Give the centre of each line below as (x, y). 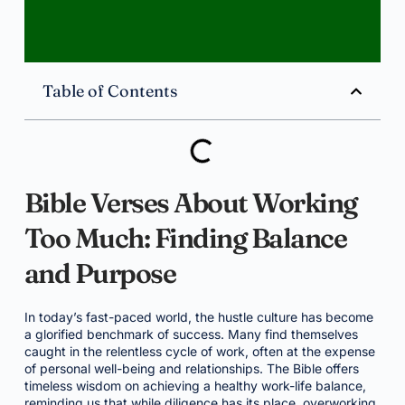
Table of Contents (109, 91)
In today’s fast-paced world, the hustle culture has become (198, 317)
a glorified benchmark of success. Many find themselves (191, 334)
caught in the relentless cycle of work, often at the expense (199, 351)
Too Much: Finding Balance (185, 238)
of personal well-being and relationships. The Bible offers (191, 368)
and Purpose (100, 273)
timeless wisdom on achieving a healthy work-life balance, (195, 386)
